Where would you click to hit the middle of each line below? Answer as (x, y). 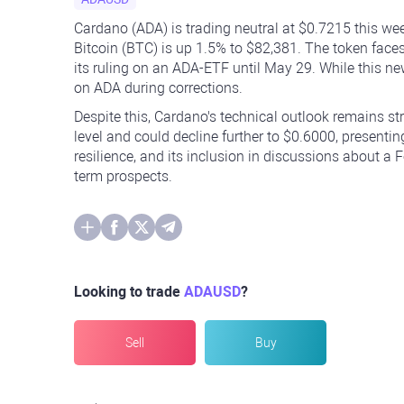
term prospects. (123, 176)
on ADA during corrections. (158, 88)
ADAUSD (212, 292)
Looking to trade (129, 292)
